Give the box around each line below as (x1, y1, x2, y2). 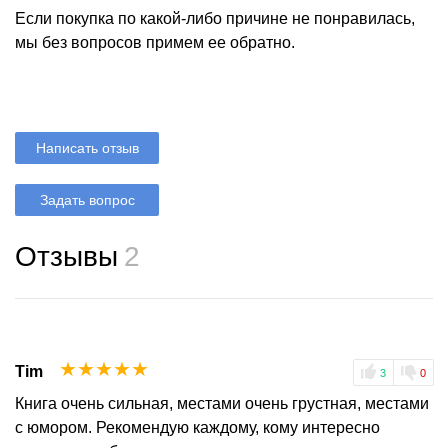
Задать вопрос (39, 192, 135, 209)
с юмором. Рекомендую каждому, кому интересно (15, 419, 380, 437)
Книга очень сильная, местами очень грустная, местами (15, 395, 429, 413)
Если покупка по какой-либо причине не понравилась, (15, 10, 415, 28)
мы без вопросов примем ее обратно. (15, 34, 295, 52)
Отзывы (15, 241, 118, 273)
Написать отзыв (35, 140, 139, 157)
